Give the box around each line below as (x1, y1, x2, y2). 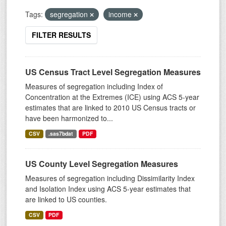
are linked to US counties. (25, 194, 107, 205)
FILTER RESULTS (32, 30, 91, 40)
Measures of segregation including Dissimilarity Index (25, 173, 195, 184)
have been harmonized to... (25, 113, 113, 124)
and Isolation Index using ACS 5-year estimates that (25, 184, 191, 194)
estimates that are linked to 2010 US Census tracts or (25, 102, 196, 113)
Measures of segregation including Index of (25, 81, 163, 92)
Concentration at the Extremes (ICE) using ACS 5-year (25, 92, 199, 102)
